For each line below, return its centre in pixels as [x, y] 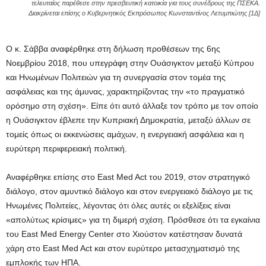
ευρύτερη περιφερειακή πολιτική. [66, 148]
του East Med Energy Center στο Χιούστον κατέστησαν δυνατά [124, 234]
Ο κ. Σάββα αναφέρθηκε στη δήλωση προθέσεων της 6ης [113, 48]
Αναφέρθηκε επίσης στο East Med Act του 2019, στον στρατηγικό [128, 177]
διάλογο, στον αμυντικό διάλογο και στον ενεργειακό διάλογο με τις [129, 191]
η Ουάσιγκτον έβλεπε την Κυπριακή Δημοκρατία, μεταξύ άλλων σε [128, 120]
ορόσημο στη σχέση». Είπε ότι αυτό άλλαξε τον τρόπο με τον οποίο [132, 105]
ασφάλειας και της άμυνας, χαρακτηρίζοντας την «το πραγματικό [125, 91]
